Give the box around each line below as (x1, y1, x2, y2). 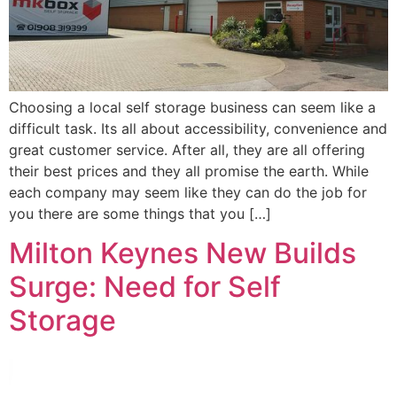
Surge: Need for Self (9, 269, 281, 304)
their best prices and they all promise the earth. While (9, 161, 369, 180)
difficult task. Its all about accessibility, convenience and (9, 119, 387, 137)
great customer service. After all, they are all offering (9, 140, 365, 159)
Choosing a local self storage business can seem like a (9, 97, 376, 116)
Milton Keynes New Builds (9, 235, 356, 270)
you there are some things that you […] (9, 204, 271, 222)
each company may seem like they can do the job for (9, 183, 367, 201)
